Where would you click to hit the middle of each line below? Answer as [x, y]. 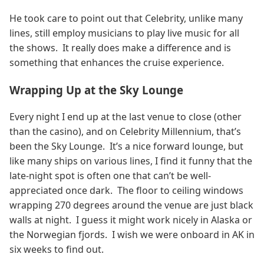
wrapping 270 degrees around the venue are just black [131, 205]
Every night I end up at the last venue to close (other [126, 116]
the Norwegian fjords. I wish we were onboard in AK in [132, 234]
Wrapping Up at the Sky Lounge [96, 90]
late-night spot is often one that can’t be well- [110, 175]
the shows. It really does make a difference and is [120, 48]
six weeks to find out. [57, 249]
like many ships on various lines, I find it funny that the [131, 161]
